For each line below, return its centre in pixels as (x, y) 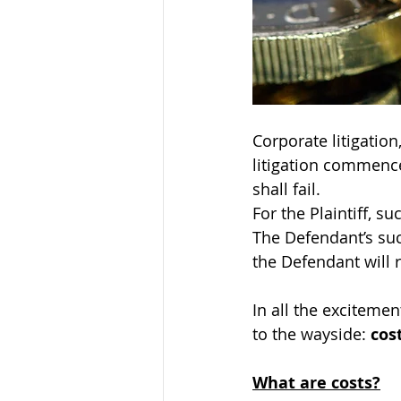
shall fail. (286, 189)
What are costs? (316, 383)
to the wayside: (311, 334)
